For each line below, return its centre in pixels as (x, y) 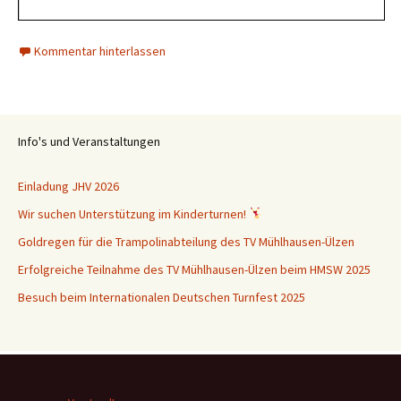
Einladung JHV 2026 (68, 186)
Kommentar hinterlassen (100, 51)
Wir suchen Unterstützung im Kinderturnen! (133, 214)
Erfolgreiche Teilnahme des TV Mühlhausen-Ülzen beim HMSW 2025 (194, 269)
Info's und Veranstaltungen (89, 141)
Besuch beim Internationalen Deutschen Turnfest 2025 (162, 297)
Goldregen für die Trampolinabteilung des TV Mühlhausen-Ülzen (188, 242)
